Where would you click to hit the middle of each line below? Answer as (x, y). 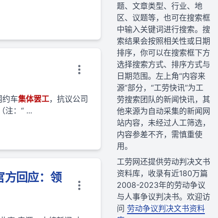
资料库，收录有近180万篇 (162, 173)
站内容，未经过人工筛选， (163, 123)
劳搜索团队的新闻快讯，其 (163, 99)
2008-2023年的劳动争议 (161, 185)
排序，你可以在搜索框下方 (163, 53)
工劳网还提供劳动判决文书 (163, 162)
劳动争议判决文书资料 (166, 208)
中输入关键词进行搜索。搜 (163, 29)
